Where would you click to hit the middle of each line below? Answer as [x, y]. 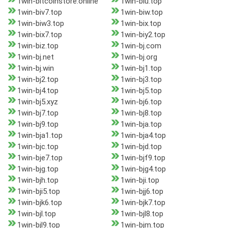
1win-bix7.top [40, 35]
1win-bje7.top [40, 158]
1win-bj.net [36, 57]
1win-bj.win [36, 68]
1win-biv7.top [40, 12]
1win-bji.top [140, 180]
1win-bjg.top [38, 169]
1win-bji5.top [39, 192]
